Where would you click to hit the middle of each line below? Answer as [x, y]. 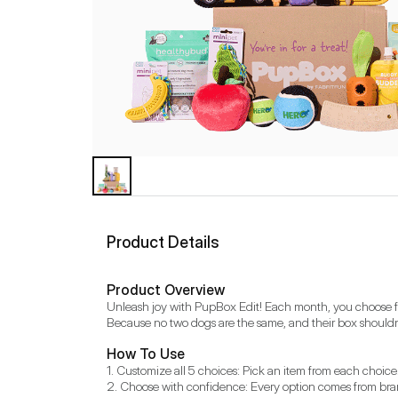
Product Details [163, 242]
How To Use [146, 354]
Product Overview [166, 290]
